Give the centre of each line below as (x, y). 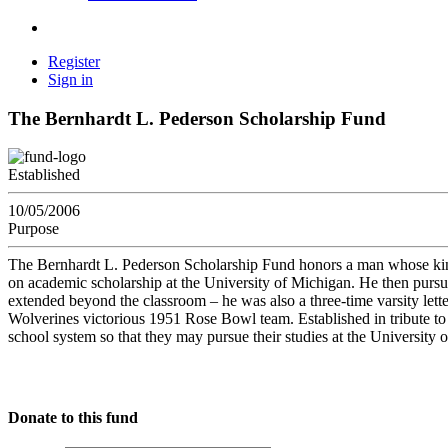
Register (74, 61)
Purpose (33, 229)
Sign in (70, 79)
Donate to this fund (73, 417)
